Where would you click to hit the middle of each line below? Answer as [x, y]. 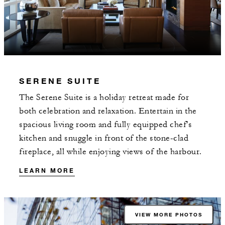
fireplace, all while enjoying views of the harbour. [110, 151]
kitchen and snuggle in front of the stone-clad [104, 138]
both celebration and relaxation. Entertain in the [108, 111]
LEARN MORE [47, 170]
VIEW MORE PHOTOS [169, 214]
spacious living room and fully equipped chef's [105, 124]
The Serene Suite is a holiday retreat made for [104, 97]
